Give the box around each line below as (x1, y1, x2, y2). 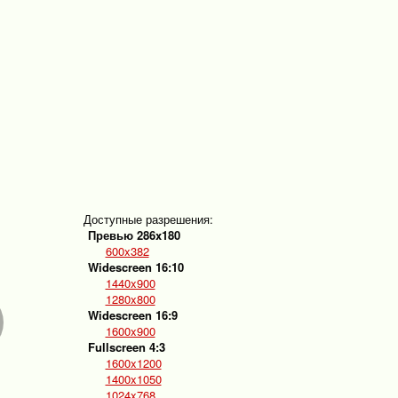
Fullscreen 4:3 (87, 338, 165, 355)
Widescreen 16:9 (87, 306, 178, 323)
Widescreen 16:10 (87, 259, 184, 275)
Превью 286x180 (87, 227, 180, 243)
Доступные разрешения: (83, 211, 213, 227)
